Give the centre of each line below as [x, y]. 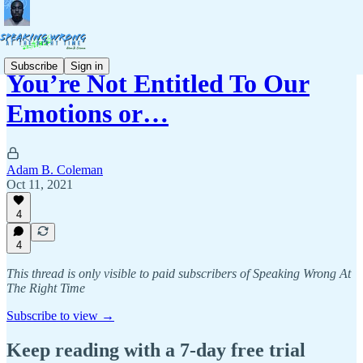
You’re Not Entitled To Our [158, 84]
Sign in [87, 66]
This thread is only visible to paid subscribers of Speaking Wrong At [179, 273]
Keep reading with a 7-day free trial [156, 350]
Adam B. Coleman [55, 169]
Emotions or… [88, 114]
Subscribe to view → [60, 316]
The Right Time [46, 288]
